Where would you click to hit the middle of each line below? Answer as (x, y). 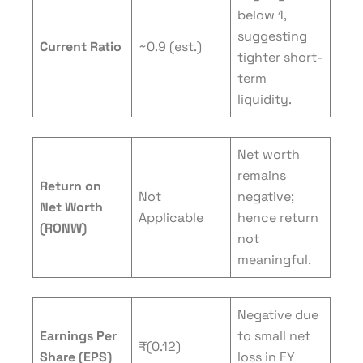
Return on (70, 186)
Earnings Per (78, 336)
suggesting (272, 36)
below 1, (262, 15)
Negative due (278, 315)
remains (262, 175)
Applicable (171, 218)
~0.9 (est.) (170, 47)
